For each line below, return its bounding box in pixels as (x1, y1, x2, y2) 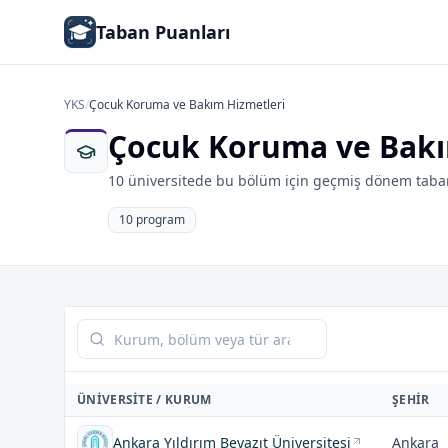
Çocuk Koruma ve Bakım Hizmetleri (89, 96, 285, 113)
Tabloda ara (76, 319, 165, 341)
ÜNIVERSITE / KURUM (77, 391, 212, 408)
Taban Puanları (96, 20, 230, 44)
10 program (119, 211, 185, 228)
